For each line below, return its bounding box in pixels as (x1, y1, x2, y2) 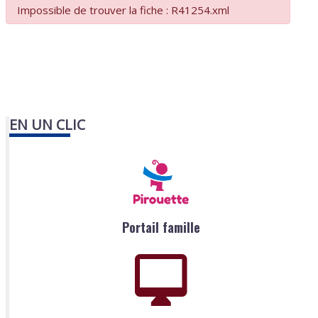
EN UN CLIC (9, 115, 86, 135)
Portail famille (121, 218, 200, 237)
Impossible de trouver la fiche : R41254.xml (17, 3, 230, 18)
